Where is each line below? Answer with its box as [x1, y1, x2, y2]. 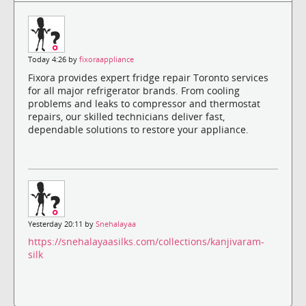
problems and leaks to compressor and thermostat [28, 96, 260, 110]
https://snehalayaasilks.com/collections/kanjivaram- [28, 234, 264, 248]
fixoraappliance [79, 55, 134, 65]
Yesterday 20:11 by [28, 219, 96, 229]
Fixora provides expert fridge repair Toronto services [28, 70, 268, 84]
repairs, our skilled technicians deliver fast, [28, 109, 225, 123]
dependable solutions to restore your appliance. [28, 122, 249, 136]
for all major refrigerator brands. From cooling [28, 83, 240, 97]
